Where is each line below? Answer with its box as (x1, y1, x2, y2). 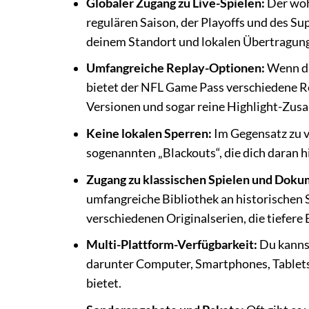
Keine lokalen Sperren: (86, 126, 212, 141)
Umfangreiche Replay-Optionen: (86, 61, 265, 76)
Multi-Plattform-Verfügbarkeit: (86, 237, 257, 252)
